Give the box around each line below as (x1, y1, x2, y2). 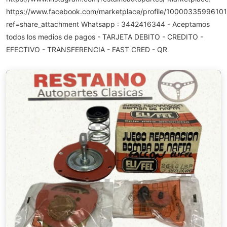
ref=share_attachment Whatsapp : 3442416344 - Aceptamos (6, 20, 210, 28)
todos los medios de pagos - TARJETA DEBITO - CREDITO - (6, 32, 203, 41)
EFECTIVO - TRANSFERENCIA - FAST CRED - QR (6, 45, 167, 54)
